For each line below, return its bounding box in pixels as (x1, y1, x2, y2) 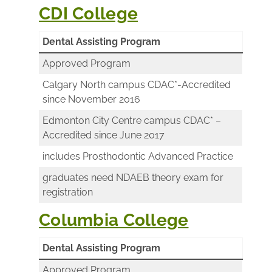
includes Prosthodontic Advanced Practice (42, 150, 233, 162)
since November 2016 (42, 93, 140, 105)
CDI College (39, 3, 138, 24)
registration (42, 186, 93, 198)
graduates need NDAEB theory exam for (42, 171, 223, 183)
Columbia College (39, 209, 189, 230)
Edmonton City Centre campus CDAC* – (42, 114, 221, 126)
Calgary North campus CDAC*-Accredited (42, 78, 231, 90)
